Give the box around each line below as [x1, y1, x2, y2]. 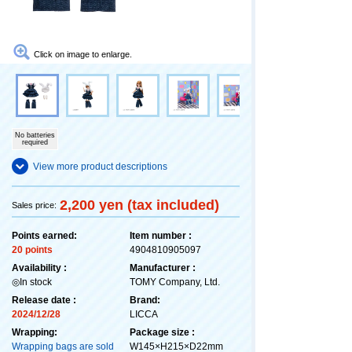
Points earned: [12, 229, 77, 241]
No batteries [15, 130, 55, 139]
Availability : [12, 262, 67, 273]
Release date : [12, 294, 76, 306]
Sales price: [12, 200, 57, 210]
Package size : [130, 326, 195, 338]
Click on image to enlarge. [34, 49, 132, 59]
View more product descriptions [33, 160, 167, 172]
